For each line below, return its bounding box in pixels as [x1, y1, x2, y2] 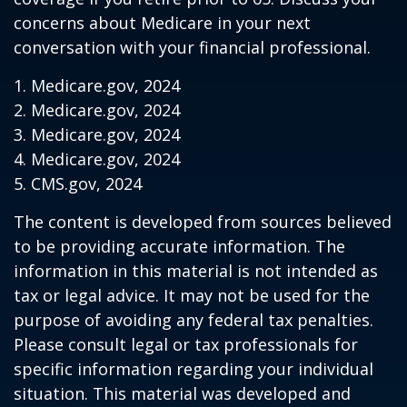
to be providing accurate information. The [14, 235, 345, 257]
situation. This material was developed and [14, 382, 351, 404]
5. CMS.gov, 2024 [14, 173, 142, 194]
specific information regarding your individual [14, 358, 373, 380]
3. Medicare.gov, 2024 [14, 124, 180, 145]
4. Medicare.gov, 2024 [14, 148, 180, 170]
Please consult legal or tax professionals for [14, 333, 358, 355]
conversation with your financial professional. [14, 36, 371, 58]
